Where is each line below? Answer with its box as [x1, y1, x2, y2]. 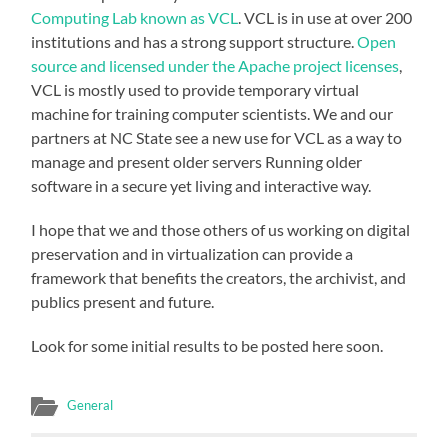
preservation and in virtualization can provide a [31, 243, 354, 263]
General [67, 396, 114, 413]
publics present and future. [31, 291, 215, 311]
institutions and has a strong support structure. [31, 31, 358, 51]
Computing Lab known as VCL [31, 7, 239, 27]
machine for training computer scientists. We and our [31, 103, 394, 123]
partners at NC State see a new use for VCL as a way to [31, 127, 403, 147]
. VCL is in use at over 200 [238, 7, 413, 27]
